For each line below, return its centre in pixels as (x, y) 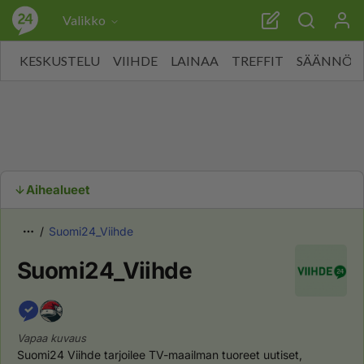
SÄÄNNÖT (329, 61)
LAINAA (195, 61)
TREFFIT (258, 61)
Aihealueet (58, 190)
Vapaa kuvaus (52, 338)
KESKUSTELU (60, 61)
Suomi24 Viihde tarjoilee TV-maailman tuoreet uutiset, (160, 355)
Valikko (84, 20)
